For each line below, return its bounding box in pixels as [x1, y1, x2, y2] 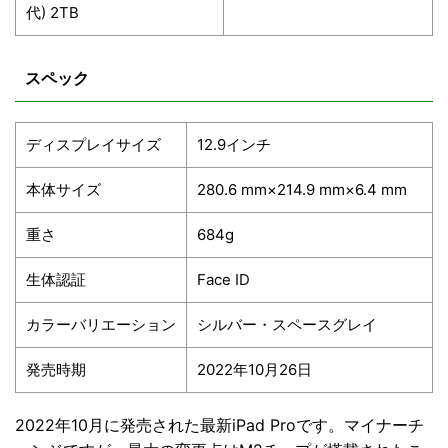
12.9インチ [197, 135, 271, 155]
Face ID [197, 270, 250, 290]
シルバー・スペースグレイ [197, 315, 377, 335]
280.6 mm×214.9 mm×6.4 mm [197, 180, 407, 200]
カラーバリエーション [26, 315, 176, 335]
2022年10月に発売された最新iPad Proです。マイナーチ [15, 415, 424, 436]
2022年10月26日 [197, 360, 312, 380]
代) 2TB [26, 3, 79, 23]
